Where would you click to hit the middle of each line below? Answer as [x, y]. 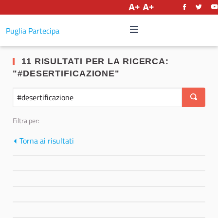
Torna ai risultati [46, 141]
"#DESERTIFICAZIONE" [66, 74]
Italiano [14, 6]
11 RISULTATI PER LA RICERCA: [94, 62]
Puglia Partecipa [33, 30]
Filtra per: [26, 121]
